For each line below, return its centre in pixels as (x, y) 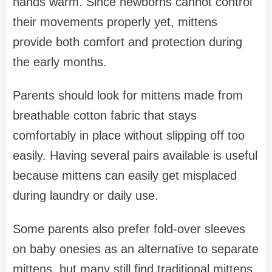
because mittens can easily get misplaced (125, 175)
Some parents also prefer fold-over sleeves (129, 229)
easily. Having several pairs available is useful (135, 155)
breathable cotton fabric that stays (105, 115)
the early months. (60, 62)
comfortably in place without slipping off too (129, 135)
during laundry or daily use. (86, 195)
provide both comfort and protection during (127, 42)
